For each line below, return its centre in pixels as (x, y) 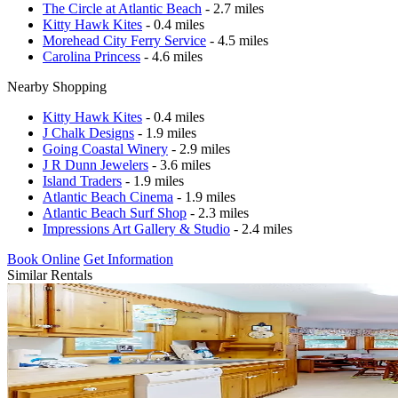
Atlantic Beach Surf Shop (115, 212)
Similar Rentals (50, 275)
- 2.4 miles (261, 228)
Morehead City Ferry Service (124, 40)
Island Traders (82, 180)
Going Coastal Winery (105, 148)
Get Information (128, 259)
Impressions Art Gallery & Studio (136, 228)
